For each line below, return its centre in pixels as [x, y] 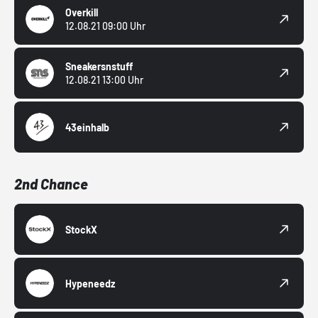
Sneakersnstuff [99, 67]
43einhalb [87, 127]
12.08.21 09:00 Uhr [105, 26]
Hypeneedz [90, 283]
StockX [81, 229]
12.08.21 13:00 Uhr [104, 80]
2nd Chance [51, 184]
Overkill [82, 13]
